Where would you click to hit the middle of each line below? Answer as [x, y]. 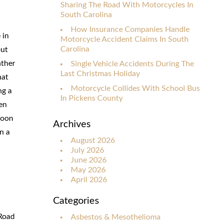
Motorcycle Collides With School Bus [135, 88]
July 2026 [87, 150]
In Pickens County [92, 98]
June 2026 [89, 160]
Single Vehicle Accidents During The [132, 64]
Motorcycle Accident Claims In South [124, 39]
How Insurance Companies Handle [130, 29]
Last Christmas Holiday [100, 73]
